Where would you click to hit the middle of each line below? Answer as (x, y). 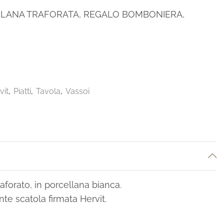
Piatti (22, 91)
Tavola (48, 91)
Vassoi (77, 91)
